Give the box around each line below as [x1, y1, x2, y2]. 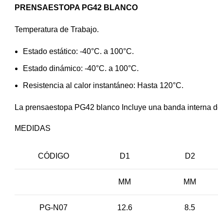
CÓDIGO [37, 152, 69, 160]
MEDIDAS [15, 124, 51, 132]
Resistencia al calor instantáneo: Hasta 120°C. [23, 81, 183, 90]
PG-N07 [39, 203, 68, 212]
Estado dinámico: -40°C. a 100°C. [23, 64, 139, 73]
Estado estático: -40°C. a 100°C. [23, 47, 134, 55]
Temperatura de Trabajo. [15, 25, 99, 34]
